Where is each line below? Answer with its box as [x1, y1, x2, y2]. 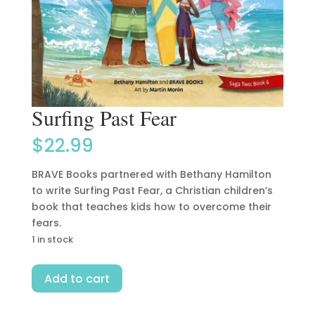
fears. [31, 215, 61, 230]
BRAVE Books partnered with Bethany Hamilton [31, 167, 271, 181]
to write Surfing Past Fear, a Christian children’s [31, 183, 273, 198]
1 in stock [31, 232, 73, 246]
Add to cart [44, 270, 110, 287]
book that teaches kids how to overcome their [31, 199, 271, 214]
